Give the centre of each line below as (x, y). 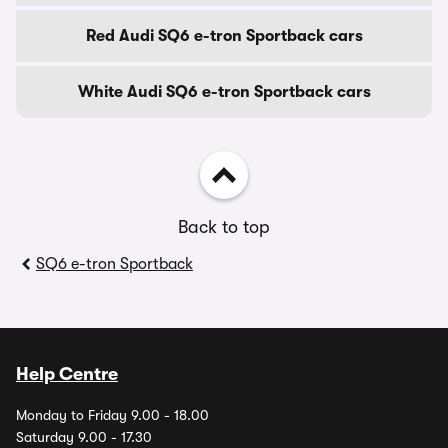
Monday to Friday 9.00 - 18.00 (112, 415)
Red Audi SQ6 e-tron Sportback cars (224, 36)
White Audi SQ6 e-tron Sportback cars (224, 92)
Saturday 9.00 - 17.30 (84, 437)
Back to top (224, 227)
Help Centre (67, 374)
